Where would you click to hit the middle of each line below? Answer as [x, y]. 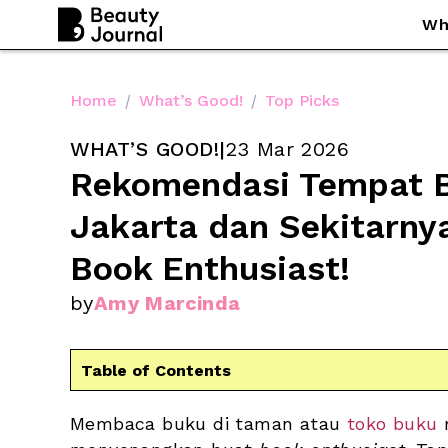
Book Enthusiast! [210, 268]
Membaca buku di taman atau [208, 423]
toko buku [392, 423]
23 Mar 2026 [287, 149]
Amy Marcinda [167, 303]
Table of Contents [156, 370]
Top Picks [302, 100]
